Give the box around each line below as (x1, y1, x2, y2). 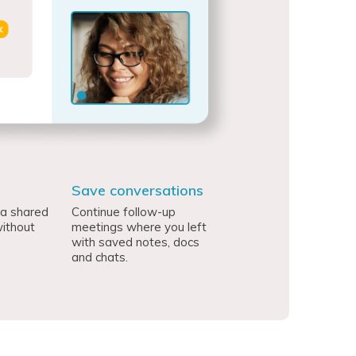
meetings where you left (72, 219, 207, 235)
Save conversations (72, 181, 204, 200)
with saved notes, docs (72, 234, 200, 250)
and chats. (72, 250, 129, 265)
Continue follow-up (72, 204, 176, 220)
